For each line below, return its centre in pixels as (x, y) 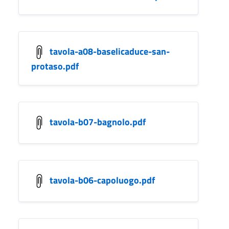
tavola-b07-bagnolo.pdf (98, 122)
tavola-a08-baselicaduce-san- (110, 51)
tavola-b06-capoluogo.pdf (102, 180)
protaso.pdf (55, 66)
